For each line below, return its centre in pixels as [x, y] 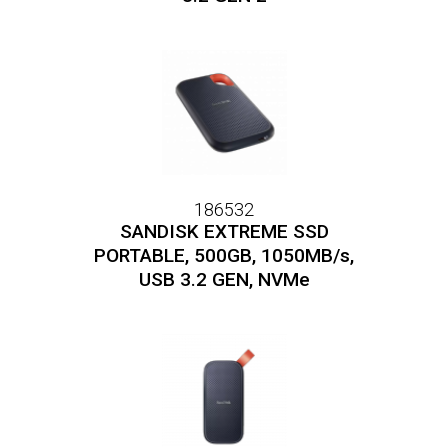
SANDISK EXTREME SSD [224, 231]
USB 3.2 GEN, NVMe [224, 279]
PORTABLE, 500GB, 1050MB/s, [224, 255]
